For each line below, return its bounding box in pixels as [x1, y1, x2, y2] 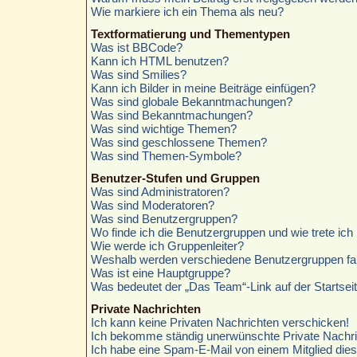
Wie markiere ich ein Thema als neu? [90, 4, 284, 18]
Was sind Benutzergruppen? [90, 211, 237, 226]
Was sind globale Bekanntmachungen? [90, 94, 292, 108]
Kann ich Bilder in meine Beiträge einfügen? [90, 80, 316, 95]
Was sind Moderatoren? [90, 198, 214, 212]
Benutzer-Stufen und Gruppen [90, 171, 260, 185]
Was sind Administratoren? [90, 184, 229, 198]
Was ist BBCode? [90, 40, 182, 54]
